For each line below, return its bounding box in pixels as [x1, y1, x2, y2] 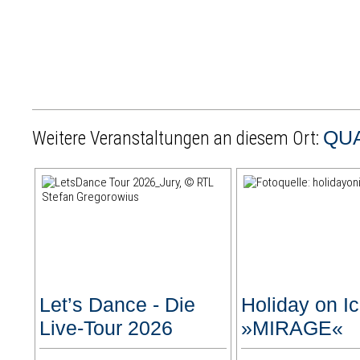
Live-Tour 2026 [39, 317, 174, 340]
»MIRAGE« [241, 317, 344, 340]
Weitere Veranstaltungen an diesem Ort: [32, 128, 324, 150]
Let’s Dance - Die [39, 293, 196, 317]
